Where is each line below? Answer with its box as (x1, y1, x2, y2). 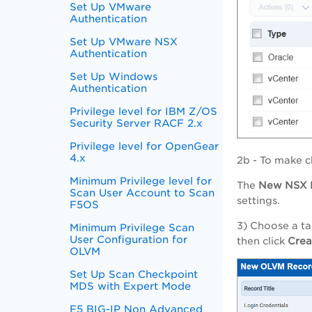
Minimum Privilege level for (70, 175, 212, 187)
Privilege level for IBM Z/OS (70, 105, 218, 117)
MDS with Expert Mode (70, 280, 192, 292)
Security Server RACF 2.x (70, 117, 203, 129)
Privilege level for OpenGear (70, 140, 219, 152)
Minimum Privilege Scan (70, 221, 195, 233)
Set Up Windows (70, 70, 159, 82)
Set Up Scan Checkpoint (70, 268, 198, 280)
